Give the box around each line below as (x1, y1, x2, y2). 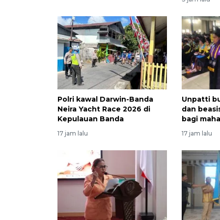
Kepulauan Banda (57, 114, 124, 123)
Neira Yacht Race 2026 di (57, 105, 150, 113)
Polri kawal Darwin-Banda (57, 95, 153, 104)
